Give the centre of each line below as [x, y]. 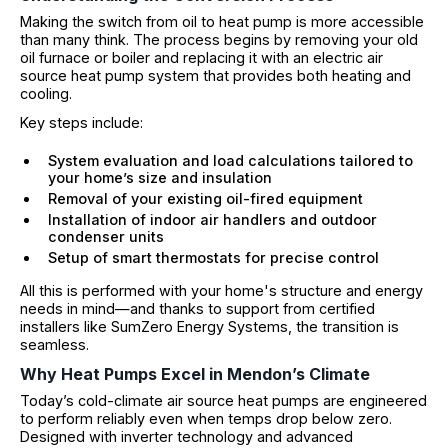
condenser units [106, 236]
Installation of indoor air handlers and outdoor [212, 219]
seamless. [54, 344]
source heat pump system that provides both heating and [215, 75]
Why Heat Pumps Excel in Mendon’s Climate [195, 374]
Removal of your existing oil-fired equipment [205, 198]
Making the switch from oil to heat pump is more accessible [222, 21]
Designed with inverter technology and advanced [186, 437]
